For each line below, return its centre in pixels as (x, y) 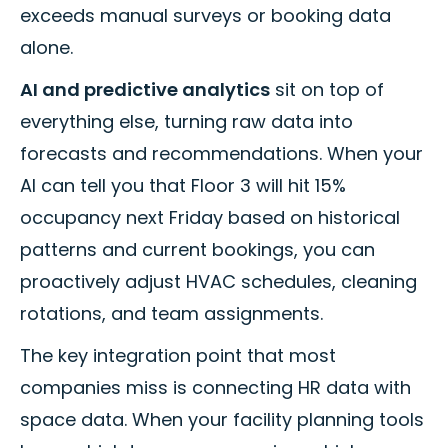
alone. (46, 48)
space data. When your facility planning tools (222, 420)
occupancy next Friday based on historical (210, 218)
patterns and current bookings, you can (197, 250)
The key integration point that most (178, 356)
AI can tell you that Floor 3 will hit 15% (183, 186)
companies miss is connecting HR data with (215, 388)
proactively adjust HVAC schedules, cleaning (218, 282)
